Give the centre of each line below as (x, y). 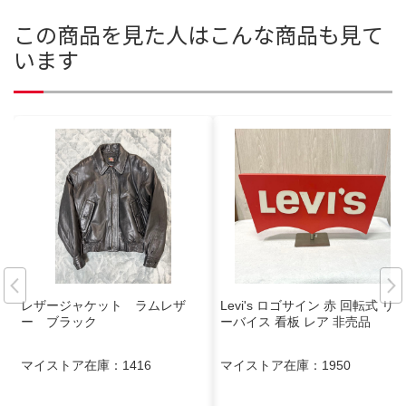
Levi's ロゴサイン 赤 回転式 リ (307, 305)
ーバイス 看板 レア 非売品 (295, 321)
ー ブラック (59, 321)
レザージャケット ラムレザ (103, 305)
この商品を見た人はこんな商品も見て (198, 34)
